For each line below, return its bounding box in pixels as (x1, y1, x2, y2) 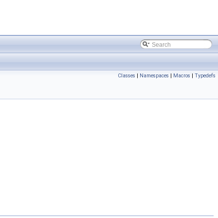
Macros (173, 73, 190, 79)
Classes (118, 73, 135, 79)
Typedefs (195, 73, 216, 79)
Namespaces (140, 73, 169, 79)
